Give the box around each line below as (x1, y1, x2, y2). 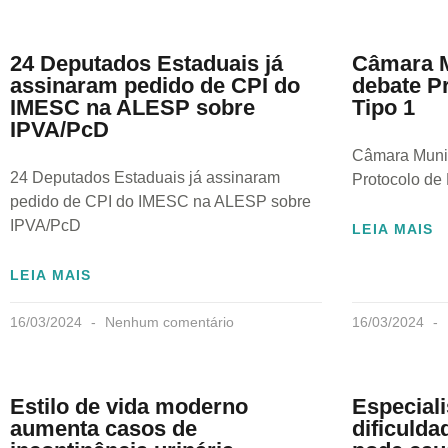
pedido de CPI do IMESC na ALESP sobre (10, 193, 311, 211)
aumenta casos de (10, 416, 197, 442)
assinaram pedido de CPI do (10, 73, 300, 99)
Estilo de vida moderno (10, 394, 248, 420)
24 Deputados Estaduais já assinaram (10, 169, 280, 187)
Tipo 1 (352, 95, 415, 121)
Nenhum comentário (101, 314, 234, 331)
